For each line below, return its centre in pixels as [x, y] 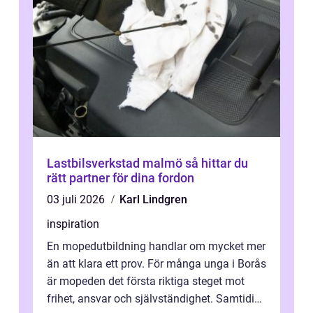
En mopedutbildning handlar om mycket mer [156, 247]
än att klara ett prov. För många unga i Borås [156, 264]
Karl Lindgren [153, 200]
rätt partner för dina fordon [121, 178]
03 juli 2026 [77, 200]
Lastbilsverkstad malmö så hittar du [116, 163]
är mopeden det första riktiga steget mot [146, 282]
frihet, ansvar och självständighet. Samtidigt [155, 299]
